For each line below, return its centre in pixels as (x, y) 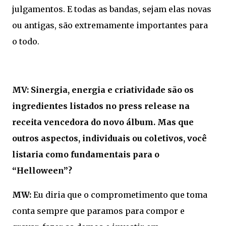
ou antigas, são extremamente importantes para (110, 25)
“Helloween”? (42, 171)
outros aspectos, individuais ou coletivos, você (109, 138)
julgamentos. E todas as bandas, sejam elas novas (112, 9)
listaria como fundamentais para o (86, 155)
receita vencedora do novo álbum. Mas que (103, 122)
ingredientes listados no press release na (101, 106)
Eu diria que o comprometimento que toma (119, 195)
